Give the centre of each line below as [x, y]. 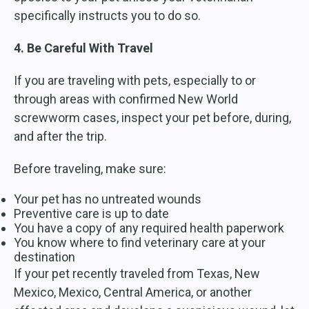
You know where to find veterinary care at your [140, 243]
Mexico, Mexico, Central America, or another [133, 292]
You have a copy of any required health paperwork [149, 228]
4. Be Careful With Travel [83, 48]
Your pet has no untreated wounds [108, 199]
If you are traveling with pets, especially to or [135, 81]
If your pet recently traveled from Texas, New [137, 274]
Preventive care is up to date [91, 214]
